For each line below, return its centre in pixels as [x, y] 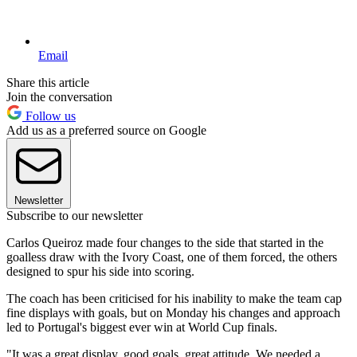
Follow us [49, 116]
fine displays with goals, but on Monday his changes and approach [173, 313]
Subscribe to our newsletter [75, 216]
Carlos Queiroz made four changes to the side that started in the [165, 243]
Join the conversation [59, 97]
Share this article [48, 83]
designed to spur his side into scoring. [100, 272]
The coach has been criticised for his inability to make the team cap [174, 299]
